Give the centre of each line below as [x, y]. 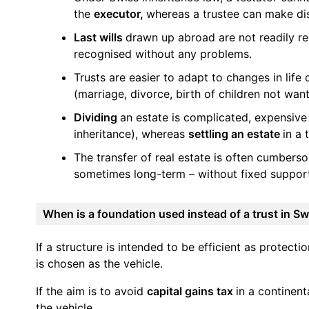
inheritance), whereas [131, 133]
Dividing [97, 117]
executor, [120, 13]
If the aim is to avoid [91, 291]
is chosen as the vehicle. [99, 263]
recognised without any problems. [163, 53]
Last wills [100, 37]
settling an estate [236, 133]
